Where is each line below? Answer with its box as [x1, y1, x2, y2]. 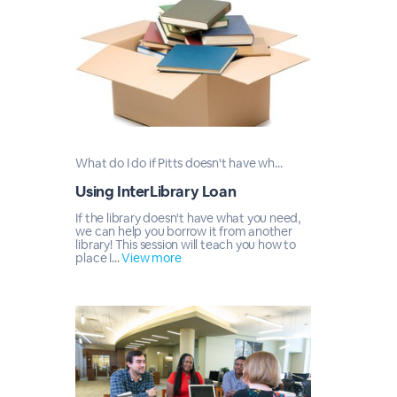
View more [121, 250, 182, 266]
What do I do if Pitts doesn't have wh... [75, 155, 283, 171]
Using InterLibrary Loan [75, 182, 237, 201]
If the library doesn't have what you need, [75, 210, 300, 226]
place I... [75, 250, 122, 266]
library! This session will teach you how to [75, 237, 296, 253]
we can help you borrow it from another [75, 223, 292, 239]
